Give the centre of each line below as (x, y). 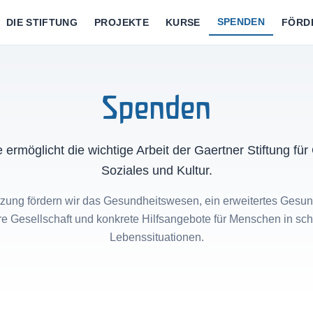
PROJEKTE (122, 22)
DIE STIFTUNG (42, 22)
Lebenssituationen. (156, 237)
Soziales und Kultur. (156, 170)
